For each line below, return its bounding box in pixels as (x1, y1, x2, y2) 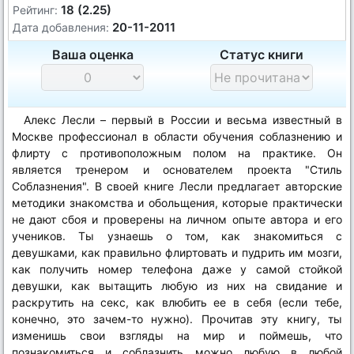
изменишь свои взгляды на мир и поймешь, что (12, 329, 342, 342)
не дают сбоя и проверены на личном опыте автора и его (12, 213, 342, 226)
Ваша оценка (51, 47, 134, 62)
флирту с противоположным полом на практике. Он (12, 146, 342, 160)
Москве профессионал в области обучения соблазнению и (12, 130, 342, 143)
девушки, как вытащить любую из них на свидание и (12, 279, 342, 292)
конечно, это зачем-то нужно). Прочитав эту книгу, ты (12, 312, 342, 326)
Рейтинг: (13, 3, 58, 17)
